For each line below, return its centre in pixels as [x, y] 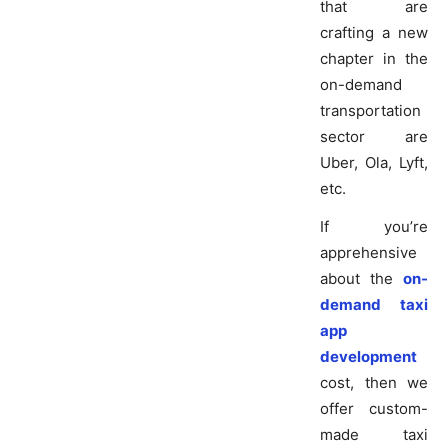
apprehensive [368, 253]
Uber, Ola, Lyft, [374, 163]
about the [361, 279]
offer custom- [374, 409]
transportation [370, 111]
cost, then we [374, 383]
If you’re [374, 227]
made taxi [374, 435]
